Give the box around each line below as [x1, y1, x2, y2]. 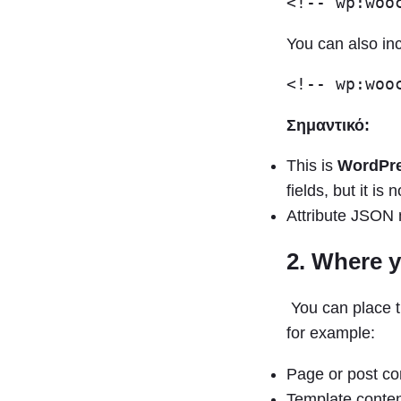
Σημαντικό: [286, 115, 370, 134]
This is [286, 157, 337, 175]
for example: [286, 324, 375, 343]
